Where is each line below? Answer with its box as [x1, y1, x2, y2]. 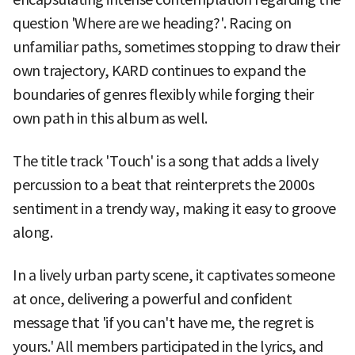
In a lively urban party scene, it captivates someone [13, 265, 334, 284]
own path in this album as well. [13, 109, 208, 128]
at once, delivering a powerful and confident [13, 289, 292, 308]
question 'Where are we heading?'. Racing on [13, 13, 292, 32]
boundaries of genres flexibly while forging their [13, 85, 314, 104]
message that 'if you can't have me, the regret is [13, 313, 314, 332]
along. [13, 223, 52, 242]
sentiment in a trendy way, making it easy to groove [13, 199, 336, 218]
